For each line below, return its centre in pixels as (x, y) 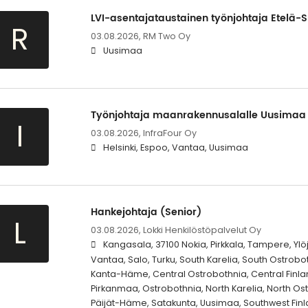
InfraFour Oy (169, 133)
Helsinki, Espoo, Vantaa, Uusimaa (175, 148)
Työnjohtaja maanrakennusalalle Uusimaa (198, 115)
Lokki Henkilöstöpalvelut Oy (202, 230)
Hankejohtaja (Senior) (146, 212)
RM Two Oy (166, 36)
